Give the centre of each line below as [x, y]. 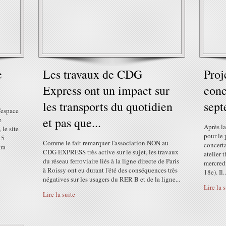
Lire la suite [59, 194]
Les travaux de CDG [93, 74]
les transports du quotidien [108, 106]
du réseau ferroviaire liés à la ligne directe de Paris [111, 161]
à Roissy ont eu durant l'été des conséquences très [110, 170]
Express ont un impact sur [106, 90]
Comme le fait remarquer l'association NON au [106, 143]
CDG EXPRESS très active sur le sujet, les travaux [111, 152]
